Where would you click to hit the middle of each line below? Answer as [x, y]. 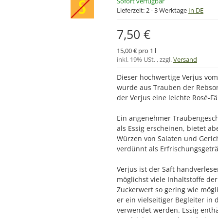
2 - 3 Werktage [167, 10]
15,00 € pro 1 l [136, 51]
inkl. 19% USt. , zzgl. [145, 59]
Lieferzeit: [131, 10]
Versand [185, 59]
